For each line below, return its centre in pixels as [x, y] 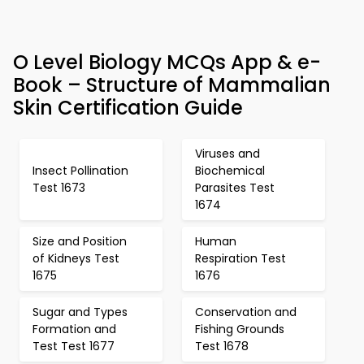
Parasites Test [235, 188]
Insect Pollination [80, 171]
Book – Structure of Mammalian [172, 85]
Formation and [74, 329]
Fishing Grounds [240, 329]
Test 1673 [59, 188]
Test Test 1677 [74, 346]
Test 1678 [222, 346]
